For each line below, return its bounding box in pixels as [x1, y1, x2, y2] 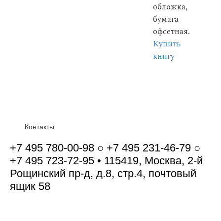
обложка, [153, 1, 187, 13]
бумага [153, 13, 179, 26]
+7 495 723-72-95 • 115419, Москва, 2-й [10, 154, 203, 167]
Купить [153, 38, 181, 50]
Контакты [25, 123, 54, 131]
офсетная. [153, 26, 190, 38]
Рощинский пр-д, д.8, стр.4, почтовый [10, 167, 196, 180]
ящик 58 [10, 180, 50, 192]
